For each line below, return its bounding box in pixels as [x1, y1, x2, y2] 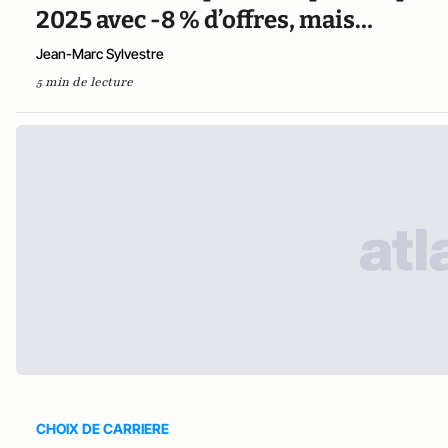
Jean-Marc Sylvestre [36, 44, 164, 62]
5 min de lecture [36, 73, 133, 90]
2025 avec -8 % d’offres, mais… [36, 5, 373, 34]
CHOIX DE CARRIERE [36, 419, 169, 437]
